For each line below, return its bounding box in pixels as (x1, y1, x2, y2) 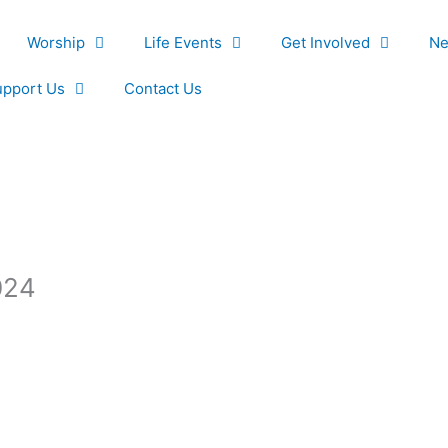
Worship (27, 33, 86, 52)
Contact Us (124, 79, 203, 98)
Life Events (144, 33, 223, 52)
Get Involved (281, 33, 371, 52)
